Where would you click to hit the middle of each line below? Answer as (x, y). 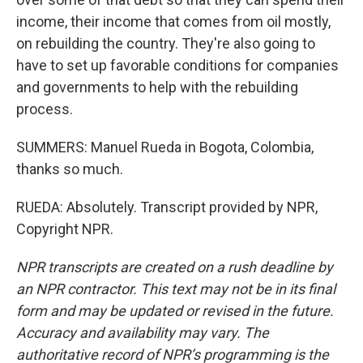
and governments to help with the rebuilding (157, 87)
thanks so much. (70, 169)
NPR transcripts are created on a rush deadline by (175, 267)
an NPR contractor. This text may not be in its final (176, 289)
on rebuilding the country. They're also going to (166, 43)
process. (45, 109)
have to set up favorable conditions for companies (177, 65)
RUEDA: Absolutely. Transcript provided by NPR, (167, 207)
